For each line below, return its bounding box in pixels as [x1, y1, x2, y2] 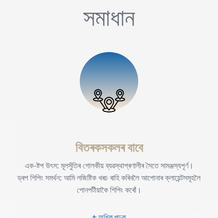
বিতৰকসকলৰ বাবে [75, 138, 143, 156]
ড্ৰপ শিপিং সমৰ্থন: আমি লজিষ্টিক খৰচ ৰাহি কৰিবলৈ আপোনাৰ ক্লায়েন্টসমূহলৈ [18, 171, 200, 183]
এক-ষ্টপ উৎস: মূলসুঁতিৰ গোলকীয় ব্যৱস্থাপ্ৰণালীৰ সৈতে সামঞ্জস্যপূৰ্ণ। [24, 159, 194, 171]
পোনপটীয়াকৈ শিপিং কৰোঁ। [76, 183, 142, 196]
